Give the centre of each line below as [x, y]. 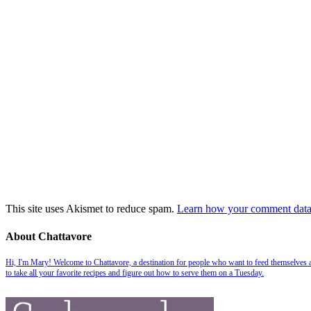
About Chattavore [49, 236]
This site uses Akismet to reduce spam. [91, 209]
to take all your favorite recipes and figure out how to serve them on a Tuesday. [135, 272]
